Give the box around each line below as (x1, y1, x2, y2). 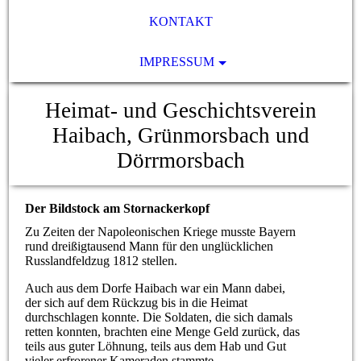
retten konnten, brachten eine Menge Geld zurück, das (25, 325, 301, 339)
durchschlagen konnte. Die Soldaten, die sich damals (25, 310, 293, 325)
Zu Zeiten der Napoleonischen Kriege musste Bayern (25, 225, 297, 239)
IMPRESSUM (139, 55, 214, 68)
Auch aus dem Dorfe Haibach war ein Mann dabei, (25, 281, 286, 296)
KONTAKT (148, 15, 213, 28)
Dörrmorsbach (116, 148, 245, 172)
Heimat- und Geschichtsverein (44, 98, 317, 122)
